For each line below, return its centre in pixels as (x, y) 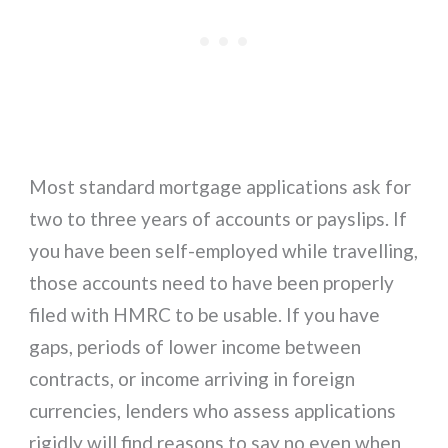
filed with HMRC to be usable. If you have (205, 314)
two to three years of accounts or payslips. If (218, 218)
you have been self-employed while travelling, (224, 250)
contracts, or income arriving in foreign (192, 378)
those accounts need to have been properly (212, 282)
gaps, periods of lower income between (195, 346)
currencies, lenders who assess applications (213, 410)
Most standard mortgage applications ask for (220, 186)
